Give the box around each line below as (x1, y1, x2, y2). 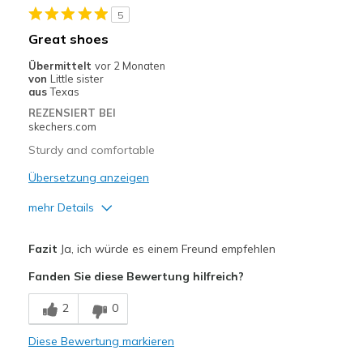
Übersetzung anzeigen (28, 170, 149, 186)
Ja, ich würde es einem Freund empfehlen (57, 241, 275, 257)
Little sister (49, 72, 104, 86)
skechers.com (28, 120, 96, 134)
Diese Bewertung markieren (28, 334, 174, 349)
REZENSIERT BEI (28, 106, 116, 120)
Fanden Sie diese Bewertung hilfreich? (28, 269, 244, 284)
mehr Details (28, 200, 94, 216)
